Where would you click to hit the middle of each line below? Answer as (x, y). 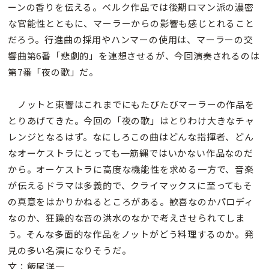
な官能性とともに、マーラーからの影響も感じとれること (131, 23)
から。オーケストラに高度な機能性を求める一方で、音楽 (131, 169)
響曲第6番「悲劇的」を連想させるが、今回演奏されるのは (134, 55)
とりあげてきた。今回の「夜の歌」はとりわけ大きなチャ (131, 120)
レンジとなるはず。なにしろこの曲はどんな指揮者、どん (131, 136)
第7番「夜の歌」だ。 (53, 71)
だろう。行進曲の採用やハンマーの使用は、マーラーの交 (131, 39)
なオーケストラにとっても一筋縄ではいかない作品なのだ (131, 153)
